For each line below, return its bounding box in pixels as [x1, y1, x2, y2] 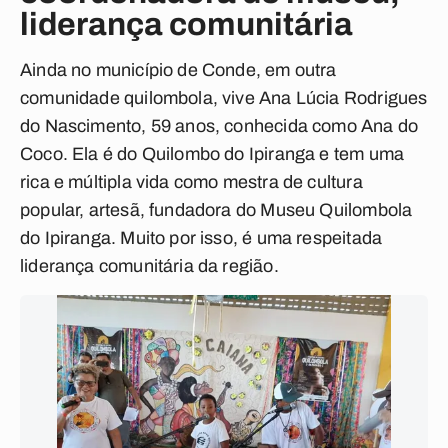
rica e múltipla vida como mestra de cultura [20, 172, 363, 192]
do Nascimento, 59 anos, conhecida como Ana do [20, 116, 419, 136]
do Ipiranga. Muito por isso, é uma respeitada [20, 228, 383, 248]
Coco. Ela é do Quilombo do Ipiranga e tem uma [20, 144, 405, 164]
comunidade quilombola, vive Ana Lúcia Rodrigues [20, 88, 428, 108]
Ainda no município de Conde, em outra [20, 60, 337, 80]
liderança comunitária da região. [20, 256, 279, 276]
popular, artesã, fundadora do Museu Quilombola [20, 200, 413, 220]
